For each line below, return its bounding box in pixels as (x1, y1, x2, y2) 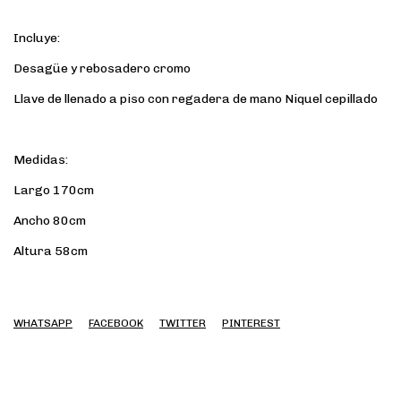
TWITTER (159, 317, 206, 329)
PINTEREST (222, 317, 280, 329)
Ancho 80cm (13, 213, 86, 228)
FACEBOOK (89, 317, 143, 329)
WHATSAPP (13, 317, 73, 329)
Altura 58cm (13, 243, 88, 259)
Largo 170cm (13, 183, 94, 198)
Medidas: (13, 152, 68, 167)
